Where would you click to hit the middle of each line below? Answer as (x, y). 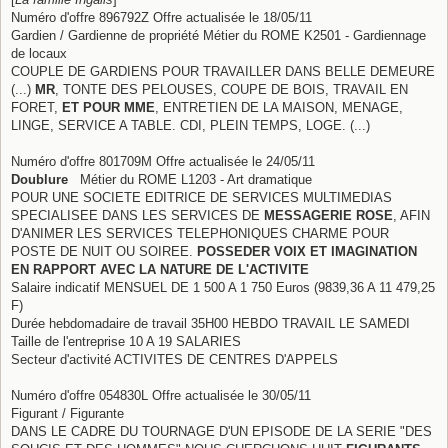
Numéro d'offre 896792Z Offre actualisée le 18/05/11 (161, 17)
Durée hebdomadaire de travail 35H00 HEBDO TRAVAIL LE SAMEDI (210, 323)
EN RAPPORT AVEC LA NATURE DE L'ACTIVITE (160, 269)
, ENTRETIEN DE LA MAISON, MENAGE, (279, 107)
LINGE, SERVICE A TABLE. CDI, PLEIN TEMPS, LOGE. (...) (190, 125)
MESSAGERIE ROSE (328, 215)
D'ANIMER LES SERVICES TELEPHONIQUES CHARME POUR (200, 233)
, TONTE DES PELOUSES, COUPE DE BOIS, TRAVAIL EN (231, 89)
